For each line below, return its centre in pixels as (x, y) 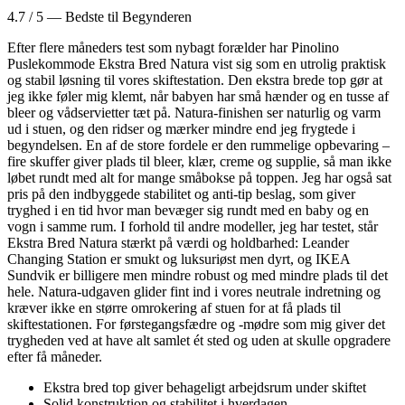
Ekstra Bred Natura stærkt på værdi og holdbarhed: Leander (178, 242)
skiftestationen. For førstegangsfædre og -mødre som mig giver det (196, 324)
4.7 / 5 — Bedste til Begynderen (99, 16)
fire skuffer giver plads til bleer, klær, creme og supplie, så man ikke (199, 161)
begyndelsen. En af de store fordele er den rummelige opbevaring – (198, 145)
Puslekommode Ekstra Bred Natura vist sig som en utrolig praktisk (197, 63)
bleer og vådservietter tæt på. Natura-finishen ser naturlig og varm (194, 112)
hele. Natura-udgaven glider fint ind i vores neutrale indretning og (194, 291)
